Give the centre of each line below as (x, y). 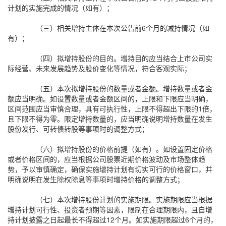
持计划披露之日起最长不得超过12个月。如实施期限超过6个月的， (112, 219)
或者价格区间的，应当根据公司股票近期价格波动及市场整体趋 (106, 159)
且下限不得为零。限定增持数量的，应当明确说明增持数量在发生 (110, 119)
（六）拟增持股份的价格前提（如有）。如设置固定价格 (124, 149)
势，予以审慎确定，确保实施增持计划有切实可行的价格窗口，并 (110, 169)
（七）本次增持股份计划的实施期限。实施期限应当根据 (124, 199)
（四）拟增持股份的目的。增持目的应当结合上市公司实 (124, 58)
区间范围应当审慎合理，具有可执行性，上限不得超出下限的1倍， (112, 108)
